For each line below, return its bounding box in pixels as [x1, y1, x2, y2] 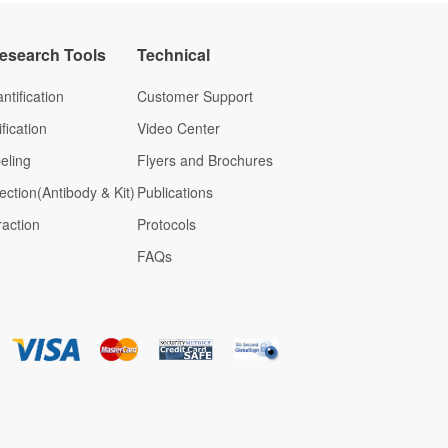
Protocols [136, 214, 196, 234]
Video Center [136, 118, 220, 138]
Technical [136, 43, 210, 66]
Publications [136, 182, 213, 202]
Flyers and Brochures [136, 150, 273, 170]
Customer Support [136, 86, 253, 106]
